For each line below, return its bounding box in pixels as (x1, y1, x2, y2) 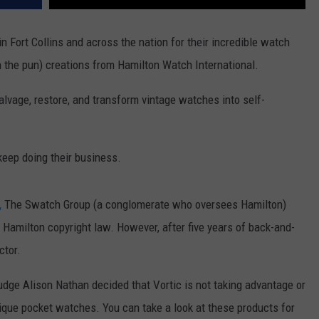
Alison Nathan (23, 278, 89, 293)
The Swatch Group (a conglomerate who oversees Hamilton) (1, 197, 286, 212)
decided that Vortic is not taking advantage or (89, 278, 305, 293)
